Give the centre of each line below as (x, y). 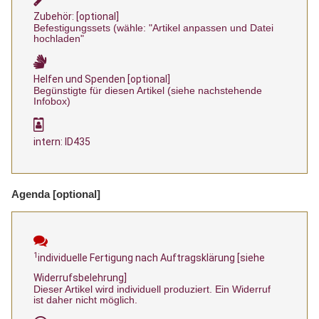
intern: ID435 (62, 142)
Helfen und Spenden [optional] (102, 79)
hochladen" (59, 39)
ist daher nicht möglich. (85, 300)
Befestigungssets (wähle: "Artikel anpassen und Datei (153, 28)
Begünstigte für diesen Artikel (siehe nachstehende (148, 91)
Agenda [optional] (56, 194)
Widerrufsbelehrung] (80, 278)
